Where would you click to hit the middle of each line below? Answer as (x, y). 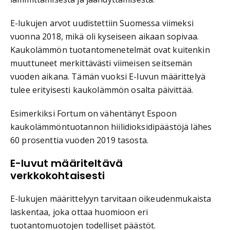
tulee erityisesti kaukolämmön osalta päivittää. (102, 90)
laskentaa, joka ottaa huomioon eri (79, 212)
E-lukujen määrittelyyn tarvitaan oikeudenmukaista (111, 198)
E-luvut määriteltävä (66, 163)
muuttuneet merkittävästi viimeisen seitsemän (101, 63)
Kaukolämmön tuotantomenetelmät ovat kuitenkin (110, 50)
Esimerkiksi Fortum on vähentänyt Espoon (93, 113)
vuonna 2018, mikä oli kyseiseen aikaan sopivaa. (105, 36)
